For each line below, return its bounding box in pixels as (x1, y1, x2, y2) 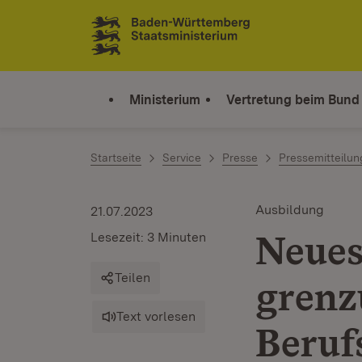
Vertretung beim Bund (226, 91, 360, 107)
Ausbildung (255, 202, 324, 217)
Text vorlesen (116, 309, 196, 324)
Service (162, 151, 201, 164)
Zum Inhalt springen (40, 17, 173, 34)
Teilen (115, 270, 150, 285)
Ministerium (129, 91, 200, 107)
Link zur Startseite (90, 33, 209, 51)
